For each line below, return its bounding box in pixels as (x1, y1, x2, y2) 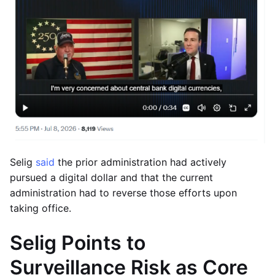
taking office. (10, 201, 71, 214)
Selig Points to (10, 230, 145, 255)
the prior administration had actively (58, 155, 227, 168)
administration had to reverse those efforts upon (10, 186, 237, 199)
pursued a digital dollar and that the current (10, 171, 213, 184)
